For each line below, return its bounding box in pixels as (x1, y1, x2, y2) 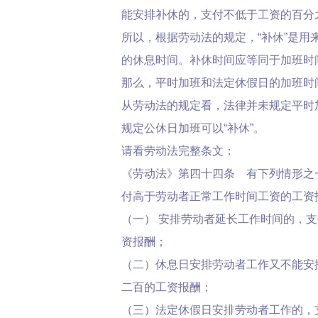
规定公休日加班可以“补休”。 (121, 122, 265, 134)
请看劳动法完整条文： (121, 145, 235, 157)
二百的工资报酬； (121, 281, 212, 293)
